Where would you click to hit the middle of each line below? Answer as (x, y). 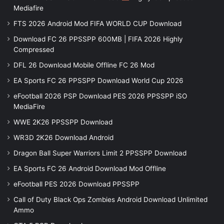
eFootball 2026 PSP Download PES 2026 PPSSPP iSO (100, 96)
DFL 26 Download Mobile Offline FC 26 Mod (84, 65)
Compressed (34, 50)
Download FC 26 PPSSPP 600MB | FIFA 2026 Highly (98, 39)
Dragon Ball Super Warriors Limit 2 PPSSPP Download (100, 153)
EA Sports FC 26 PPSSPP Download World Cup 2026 (98, 81)
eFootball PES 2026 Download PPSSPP (76, 184)
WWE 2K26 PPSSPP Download (63, 122)
